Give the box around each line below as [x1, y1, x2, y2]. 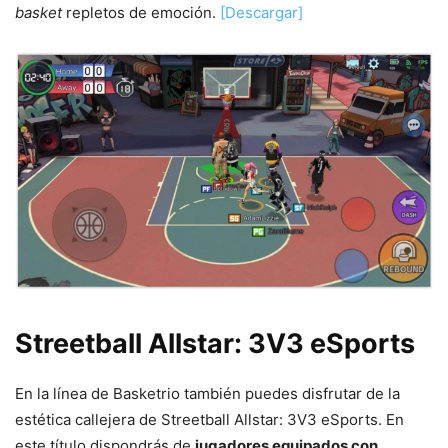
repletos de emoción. [62, 2, 220, 22]
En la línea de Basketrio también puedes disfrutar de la [15, 383, 400, 403]
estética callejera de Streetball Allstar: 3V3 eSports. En [15, 409, 404, 429]
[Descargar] [220, 2, 303, 22]
